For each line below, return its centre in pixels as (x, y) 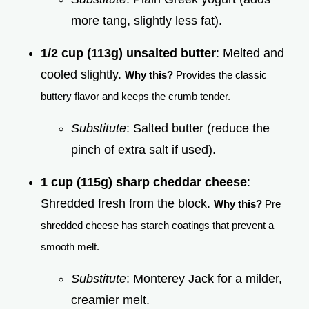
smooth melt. (70, 246)
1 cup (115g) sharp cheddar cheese (144, 182)
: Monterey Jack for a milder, (204, 278)
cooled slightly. (83, 74)
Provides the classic (220, 74)
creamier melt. (110, 300)
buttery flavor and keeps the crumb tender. (136, 96)
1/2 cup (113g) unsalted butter (128, 53)
